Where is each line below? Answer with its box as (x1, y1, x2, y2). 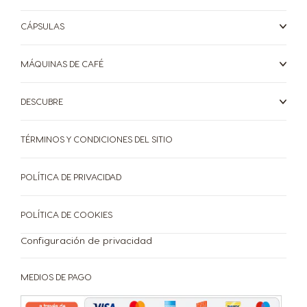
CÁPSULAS (21, 21, 64, 31)
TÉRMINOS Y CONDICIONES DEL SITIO (21, 134, 173, 144)
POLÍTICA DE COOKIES (21, 209, 112, 219)
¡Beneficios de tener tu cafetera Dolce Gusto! (37, 58, 259, 71)
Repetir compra (58, 16, 135, 29)
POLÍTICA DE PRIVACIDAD (21, 171, 121, 182)
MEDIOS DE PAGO (21, 271, 92, 282)
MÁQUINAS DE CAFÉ (21, 58, 103, 69)
